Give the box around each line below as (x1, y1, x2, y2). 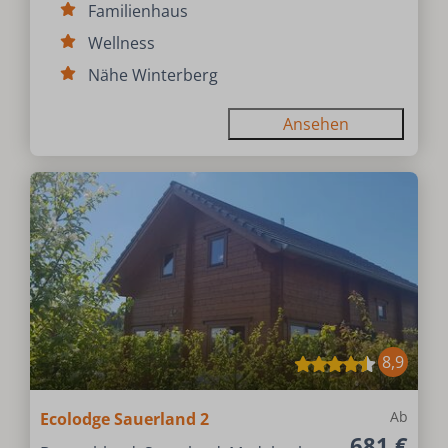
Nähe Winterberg (88, 63, 219, 86)
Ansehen (282, 112, 349, 135)
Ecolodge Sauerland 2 (40, 407, 210, 430)
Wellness (88, 31, 156, 54)
